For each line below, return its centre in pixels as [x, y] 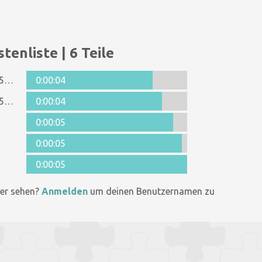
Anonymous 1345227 [8, 101]
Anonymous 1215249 [8, 80]
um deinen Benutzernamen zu [151, 191]
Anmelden [65, 191]
